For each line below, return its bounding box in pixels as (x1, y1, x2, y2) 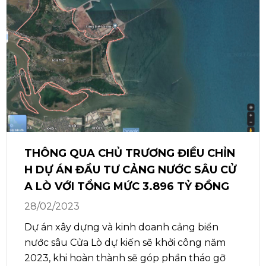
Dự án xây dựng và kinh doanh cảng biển (24, 221, 218, 233)
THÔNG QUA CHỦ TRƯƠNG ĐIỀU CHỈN (24, 147, 235, 160)
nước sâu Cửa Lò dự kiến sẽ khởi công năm (24, 237, 226, 249)
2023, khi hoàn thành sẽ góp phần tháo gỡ (24, 252, 226, 264)
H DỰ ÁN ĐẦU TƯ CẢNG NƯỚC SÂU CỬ (24, 163, 236, 177)
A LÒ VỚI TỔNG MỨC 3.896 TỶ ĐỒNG (24, 180, 229, 194)
